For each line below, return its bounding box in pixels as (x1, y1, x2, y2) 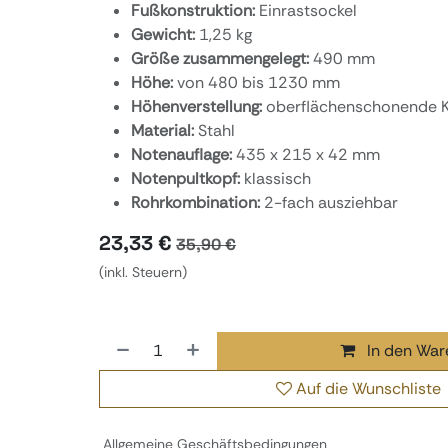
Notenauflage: (130, 144, 236, 165)
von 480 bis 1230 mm (176, 72, 344, 93)
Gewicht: (130, 24, 199, 45)
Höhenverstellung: (130, 96, 266, 117)
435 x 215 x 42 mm (235, 144, 384, 165)
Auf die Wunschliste (296, 378, 442, 399)
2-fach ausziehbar (263, 192, 398, 213)
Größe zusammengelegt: (130, 48, 313, 69)
